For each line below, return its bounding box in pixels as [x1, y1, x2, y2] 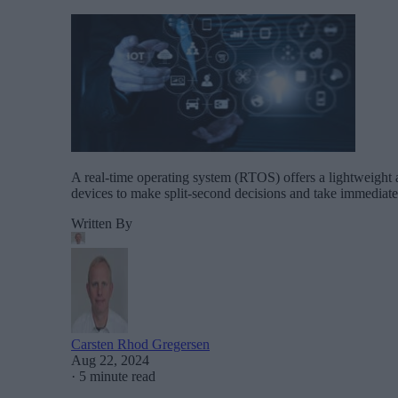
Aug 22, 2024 [71, 352, 149, 368]
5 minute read [79, 368, 155, 384]
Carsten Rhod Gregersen [71, 336, 210, 352]
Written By [71, 215, 132, 231]
